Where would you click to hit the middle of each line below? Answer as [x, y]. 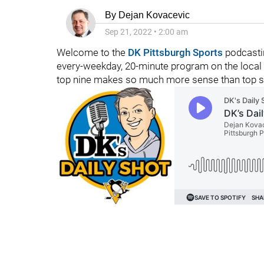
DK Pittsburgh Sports [175, 52]
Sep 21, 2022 [128, 32]
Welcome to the [92, 52]
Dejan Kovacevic [154, 15]
